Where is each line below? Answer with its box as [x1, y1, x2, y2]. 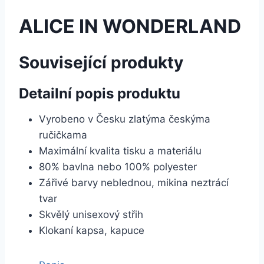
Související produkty [19, 52, 183, 72]
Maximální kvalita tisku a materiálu [39, 145, 202, 157]
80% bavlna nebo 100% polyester [39, 161, 197, 173]
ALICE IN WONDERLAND [19, 15, 241, 38]
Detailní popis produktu [19, 85, 180, 102]
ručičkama [39, 129, 87, 141]
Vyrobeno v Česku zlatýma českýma [39, 113, 210, 125]
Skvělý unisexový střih [39, 209, 143, 220]
